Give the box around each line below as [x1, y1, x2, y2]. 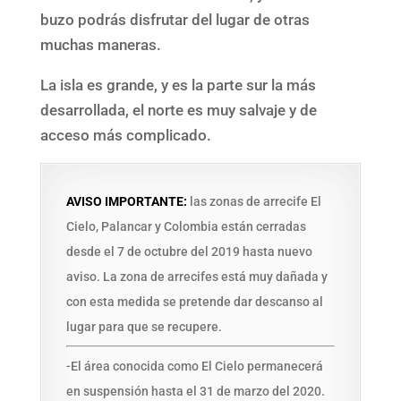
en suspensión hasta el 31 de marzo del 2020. [65, 384, 325, 398]
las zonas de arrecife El [186, 194, 321, 209]
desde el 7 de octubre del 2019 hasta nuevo [65, 244, 312, 259]
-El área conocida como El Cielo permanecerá [65, 359, 323, 373]
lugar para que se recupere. [65, 320, 222, 334]
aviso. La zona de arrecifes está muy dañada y [65, 269, 328, 284]
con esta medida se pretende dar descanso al [65, 294, 323, 309]
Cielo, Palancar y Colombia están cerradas [65, 219, 306, 234]
